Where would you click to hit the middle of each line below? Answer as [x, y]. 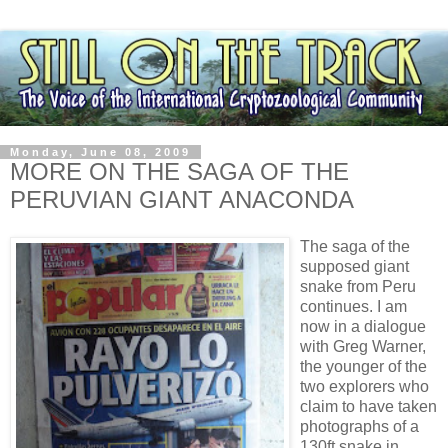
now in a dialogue [363, 327]
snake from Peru [358, 287]
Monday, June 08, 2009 [100, 151]
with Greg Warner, [363, 347]
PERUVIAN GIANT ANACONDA [182, 199]
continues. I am [353, 307]
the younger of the [363, 367]
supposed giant [354, 267]
